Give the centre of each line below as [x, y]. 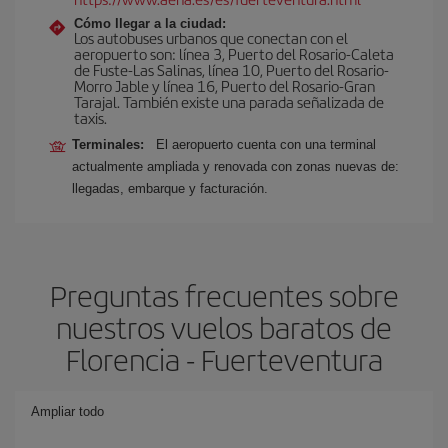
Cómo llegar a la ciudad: [150, 23]
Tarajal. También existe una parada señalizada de [229, 101]
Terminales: [112, 144]
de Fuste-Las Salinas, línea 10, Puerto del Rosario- [231, 69]
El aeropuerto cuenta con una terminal [266, 144]
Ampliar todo [67, 411]
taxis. [90, 117]
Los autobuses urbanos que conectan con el [211, 37]
